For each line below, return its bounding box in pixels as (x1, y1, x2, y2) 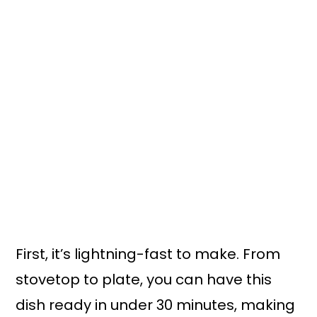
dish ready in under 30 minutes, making (16, 294, 296, 315)
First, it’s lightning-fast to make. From (16, 243, 281, 264)
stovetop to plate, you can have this (16, 269, 272, 289)
